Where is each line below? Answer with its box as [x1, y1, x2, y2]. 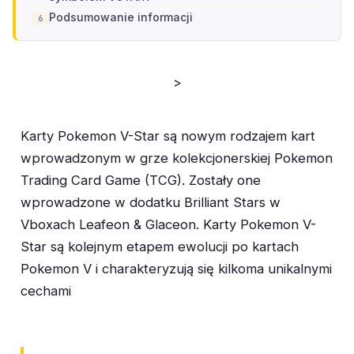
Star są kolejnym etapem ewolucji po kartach [21, 239, 299, 255]
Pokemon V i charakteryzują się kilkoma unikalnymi [21, 261, 332, 277]
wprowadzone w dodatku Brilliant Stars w [21, 194, 281, 211]
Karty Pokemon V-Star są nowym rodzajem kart [21, 128, 315, 145]
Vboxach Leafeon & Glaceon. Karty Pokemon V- [21, 217, 316, 233]
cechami [21, 283, 71, 299]
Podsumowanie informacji [49, 10, 193, 24]
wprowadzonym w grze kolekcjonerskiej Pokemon [21, 150, 333, 167]
